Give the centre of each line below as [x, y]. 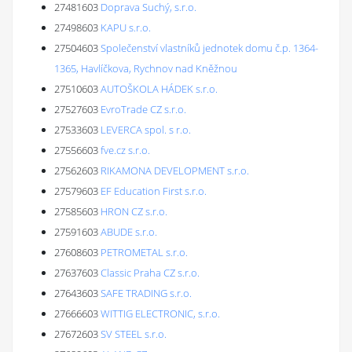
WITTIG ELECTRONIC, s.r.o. [160, 313]
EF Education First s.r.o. [154, 191]
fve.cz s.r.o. [125, 150]
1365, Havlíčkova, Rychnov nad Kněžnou [146, 68]
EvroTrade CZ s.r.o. [143, 109]
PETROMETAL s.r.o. [144, 252]
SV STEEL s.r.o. [134, 334]
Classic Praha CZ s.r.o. [150, 273]
